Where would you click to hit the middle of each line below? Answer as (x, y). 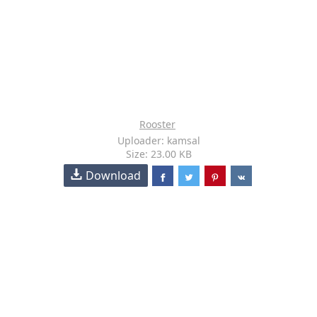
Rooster (157, 124)
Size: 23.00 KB (158, 154)
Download (114, 175)
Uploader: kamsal (158, 140)
